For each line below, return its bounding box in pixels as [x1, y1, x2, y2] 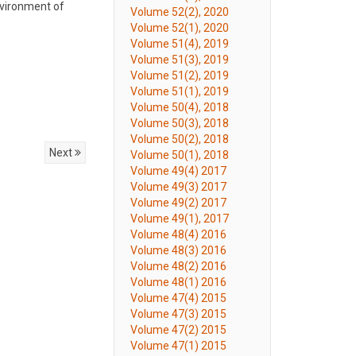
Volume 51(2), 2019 [130, 69, 229, 82]
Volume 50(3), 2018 [130, 117, 229, 130]
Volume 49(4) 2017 [130, 164, 226, 177]
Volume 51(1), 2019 [130, 85, 229, 98]
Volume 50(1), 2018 [130, 149, 229, 161]
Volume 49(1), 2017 [130, 212, 229, 225]
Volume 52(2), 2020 [130, 6, 229, 18]
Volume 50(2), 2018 [130, 133, 229, 145]
